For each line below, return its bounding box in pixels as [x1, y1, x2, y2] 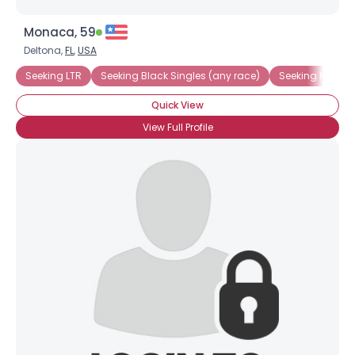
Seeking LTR [25, 69, 82, 82]
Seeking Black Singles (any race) [101, 69, 260, 82]
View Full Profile [142, 120, 213, 134]
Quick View [151, 98, 204, 112]
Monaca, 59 [24, 24, 96, 40]
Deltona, [24, 44, 65, 57]
